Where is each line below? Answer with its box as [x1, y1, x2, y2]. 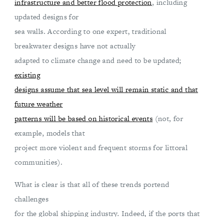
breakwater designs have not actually [15, 41, 136, 51]
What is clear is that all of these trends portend [15, 179, 170, 189]
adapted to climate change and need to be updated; [15, 55, 182, 65]
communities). [15, 157, 63, 167]
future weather [15, 99, 63, 109]
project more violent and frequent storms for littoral [15, 142, 188, 153]
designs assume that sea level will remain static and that [15, 84, 198, 94]
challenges [15, 194, 48, 204]
